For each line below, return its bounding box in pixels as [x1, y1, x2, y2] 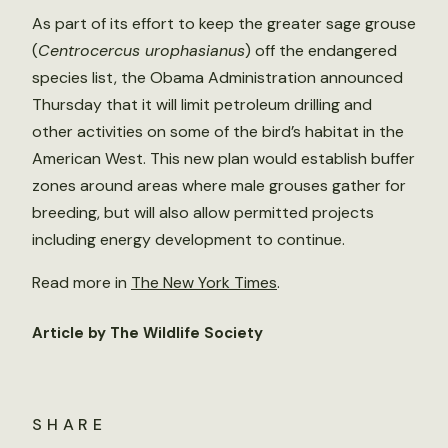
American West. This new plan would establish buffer [32, 148, 415, 169]
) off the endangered [245, 40, 397, 61]
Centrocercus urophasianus [38, 40, 245, 61]
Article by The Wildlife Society [32, 323, 263, 343]
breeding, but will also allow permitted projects [32, 202, 374, 223]
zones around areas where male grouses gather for [32, 175, 406, 196]
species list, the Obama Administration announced [32, 67, 403, 88]
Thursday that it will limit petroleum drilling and [32, 94, 372, 115]
